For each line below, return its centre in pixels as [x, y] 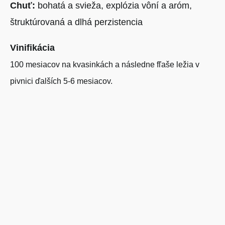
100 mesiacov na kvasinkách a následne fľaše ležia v [105, 65]
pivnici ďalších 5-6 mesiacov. [61, 81]
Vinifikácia [32, 48]
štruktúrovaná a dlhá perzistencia [76, 22]
